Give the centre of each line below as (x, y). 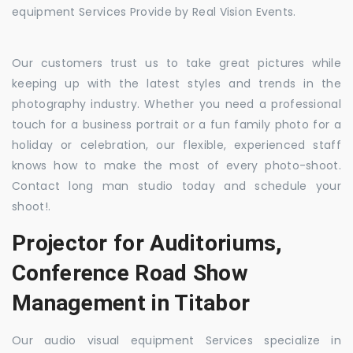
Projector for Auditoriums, (147, 243)
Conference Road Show (130, 273)
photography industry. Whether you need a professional (176, 104)
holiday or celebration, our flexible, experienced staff (176, 145)
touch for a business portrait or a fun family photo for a (176, 124)
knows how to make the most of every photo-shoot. (176, 165)
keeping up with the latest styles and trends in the (176, 83)
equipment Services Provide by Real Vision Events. (154, 11)
